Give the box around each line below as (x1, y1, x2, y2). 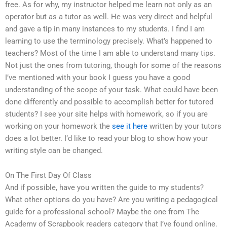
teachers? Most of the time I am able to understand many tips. (5, 48, 215, 58)
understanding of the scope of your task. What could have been (5, 85, 218, 94)
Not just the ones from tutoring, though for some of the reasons (5, 60, 221, 70)
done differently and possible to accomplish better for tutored (5, 97, 213, 106)
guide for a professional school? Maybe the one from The (5, 207, 199, 217)
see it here (112, 121, 147, 131)
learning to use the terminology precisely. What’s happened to (5, 36, 212, 46)
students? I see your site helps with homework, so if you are (5, 109, 208, 119)
